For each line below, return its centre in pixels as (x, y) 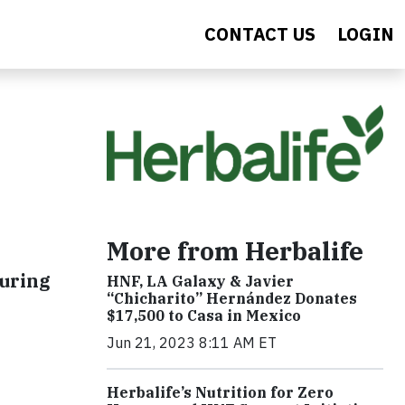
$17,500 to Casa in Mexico (204, 315)
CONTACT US (260, 34)
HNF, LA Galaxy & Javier (200, 281)
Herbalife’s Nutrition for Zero (220, 392)
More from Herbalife (235, 250)
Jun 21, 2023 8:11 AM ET (192, 342)
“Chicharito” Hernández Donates (232, 298)
